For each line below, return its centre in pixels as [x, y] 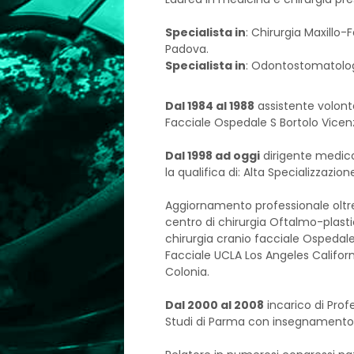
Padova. [186, 49]
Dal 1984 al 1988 [209, 106]
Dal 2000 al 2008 [214, 305]
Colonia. [187, 272]
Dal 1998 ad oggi [212, 156]
